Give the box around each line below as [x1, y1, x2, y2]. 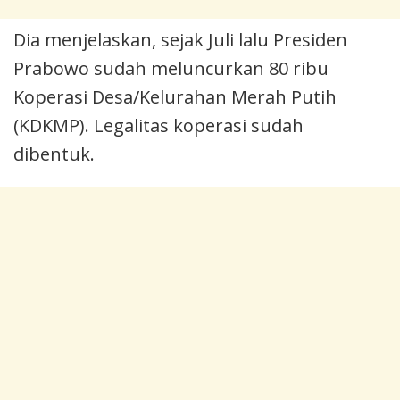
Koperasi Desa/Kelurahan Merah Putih [13, 84, 337, 109]
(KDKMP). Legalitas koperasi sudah [13, 112, 304, 137]
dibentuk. [13, 141, 95, 166]
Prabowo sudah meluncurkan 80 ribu [13, 55, 329, 80]
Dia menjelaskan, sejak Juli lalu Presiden [13, 27, 347, 52]
